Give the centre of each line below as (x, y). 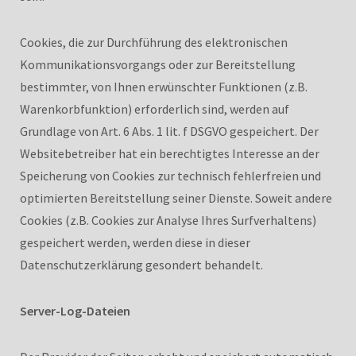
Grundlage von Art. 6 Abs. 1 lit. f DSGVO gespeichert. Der (169, 131)
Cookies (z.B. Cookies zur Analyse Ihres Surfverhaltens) (168, 220)
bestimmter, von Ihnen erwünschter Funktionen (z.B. (164, 86)
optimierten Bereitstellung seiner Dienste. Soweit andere (176, 197)
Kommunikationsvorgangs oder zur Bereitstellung (158, 64)
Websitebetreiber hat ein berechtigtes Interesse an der (170, 153)
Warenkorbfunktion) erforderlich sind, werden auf (155, 108)
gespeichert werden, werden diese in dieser (135, 242)
